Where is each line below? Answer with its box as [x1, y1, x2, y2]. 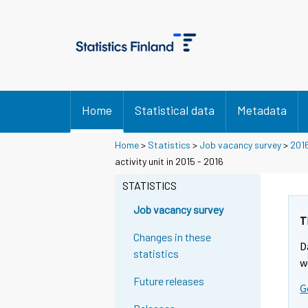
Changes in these [133, 230, 212, 244]
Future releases [133, 274, 205, 288]
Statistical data [135, 102, 214, 118]
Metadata [237, 102, 287, 118]
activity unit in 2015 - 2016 [115, 155, 223, 167]
